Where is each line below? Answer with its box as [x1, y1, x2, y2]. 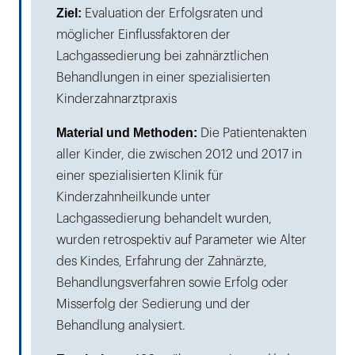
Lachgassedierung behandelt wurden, [56, 212, 272, 225]
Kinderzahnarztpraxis [56, 92, 177, 105]
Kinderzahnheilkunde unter [56, 190, 211, 204]
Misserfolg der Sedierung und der [56, 297, 250, 311]
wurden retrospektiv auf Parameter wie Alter [56, 233, 307, 246]
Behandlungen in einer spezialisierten [56, 71, 270, 84]
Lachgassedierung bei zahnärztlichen [56, 49, 269, 63]
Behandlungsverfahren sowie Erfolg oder [56, 276, 288, 289]
